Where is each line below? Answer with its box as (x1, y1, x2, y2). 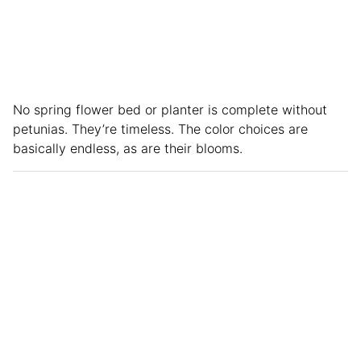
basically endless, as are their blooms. (13, 139, 243, 156)
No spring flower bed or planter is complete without (13, 101, 327, 118)
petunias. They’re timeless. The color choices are (13, 120, 308, 137)
